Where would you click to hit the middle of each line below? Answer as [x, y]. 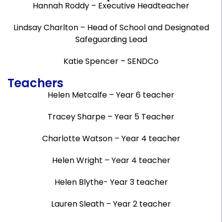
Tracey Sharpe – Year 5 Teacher [111, 117]
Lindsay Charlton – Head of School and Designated [111, 28]
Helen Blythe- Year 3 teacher [111, 182]
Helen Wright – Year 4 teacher [111, 160]
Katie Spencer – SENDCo [111, 61]
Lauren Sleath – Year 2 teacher [111, 204]
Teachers [35, 83]
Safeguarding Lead [111, 39]
